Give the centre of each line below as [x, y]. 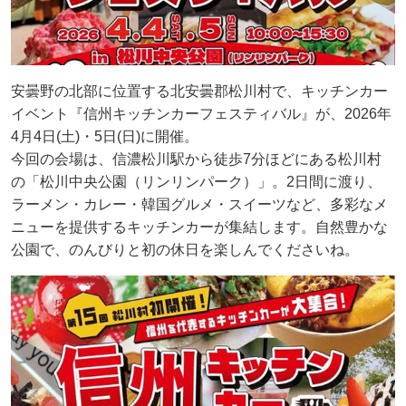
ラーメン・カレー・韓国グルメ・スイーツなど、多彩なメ [199, 205]
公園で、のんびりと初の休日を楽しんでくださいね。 [185, 250]
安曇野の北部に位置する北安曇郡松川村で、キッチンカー [199, 92]
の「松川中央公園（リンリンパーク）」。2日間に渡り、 [196, 182]
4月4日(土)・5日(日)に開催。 [105, 137]
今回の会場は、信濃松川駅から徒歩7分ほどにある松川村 [196, 159]
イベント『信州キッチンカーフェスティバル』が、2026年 [201, 114]
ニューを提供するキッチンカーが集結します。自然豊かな [199, 227]
